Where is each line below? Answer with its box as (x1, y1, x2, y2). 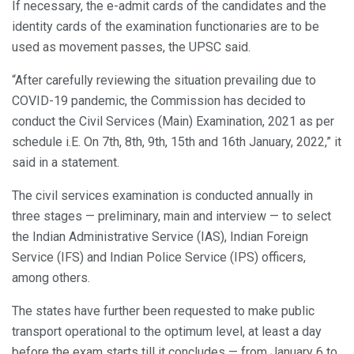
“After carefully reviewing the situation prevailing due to (12, 73, 316, 88)
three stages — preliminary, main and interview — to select (12, 209, 331, 224)
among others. (12, 270, 90, 286)
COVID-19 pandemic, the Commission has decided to (12, 93, 306, 109)
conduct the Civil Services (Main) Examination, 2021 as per (12, 114, 334, 130)
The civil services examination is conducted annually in (12, 188, 313, 204)
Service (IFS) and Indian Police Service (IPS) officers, (12, 250, 306, 265)
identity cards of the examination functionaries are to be (12, 19, 319, 35)
